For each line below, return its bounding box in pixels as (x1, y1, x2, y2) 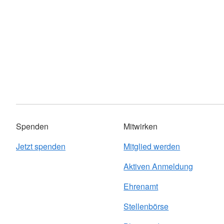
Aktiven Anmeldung (123, 160, 193, 172)
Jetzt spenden (16, 140, 65, 152)
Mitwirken (123, 120, 158, 132)
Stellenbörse (123, 200, 169, 212)
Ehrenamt (123, 180, 158, 192)
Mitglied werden (123, 140, 180, 152)
